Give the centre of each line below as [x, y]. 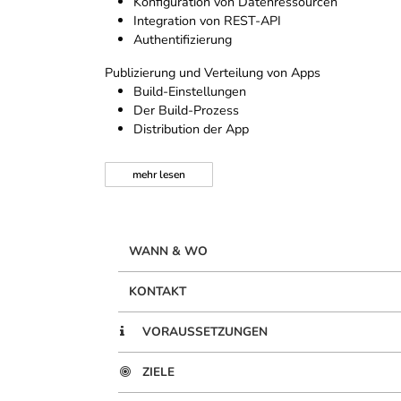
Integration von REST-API [207, 21]
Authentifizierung [183, 40]
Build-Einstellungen [190, 92]
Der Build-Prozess [186, 111]
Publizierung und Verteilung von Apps [213, 73]
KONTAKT [158, 292]
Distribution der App [191, 129]
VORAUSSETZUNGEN [205, 332]
